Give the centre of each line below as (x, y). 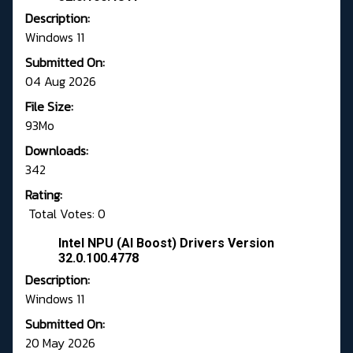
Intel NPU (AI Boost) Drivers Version (166, 243)
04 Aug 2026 (61, 82)
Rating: (44, 195)
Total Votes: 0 (65, 214)
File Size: (49, 107)
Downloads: (57, 151)
